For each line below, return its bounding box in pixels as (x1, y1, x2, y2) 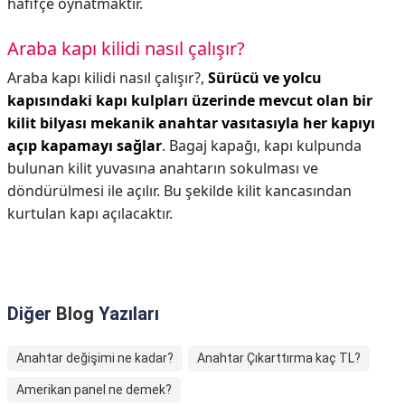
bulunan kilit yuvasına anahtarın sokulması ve (7, 158, 318, 178)
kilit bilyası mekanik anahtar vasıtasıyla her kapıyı (7, 113, 375, 133)
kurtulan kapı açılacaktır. (7, 203, 173, 223)
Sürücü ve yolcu (208, 68, 322, 88)
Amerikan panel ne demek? (16, 382, 172, 397)
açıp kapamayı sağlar (7, 136, 162, 155)
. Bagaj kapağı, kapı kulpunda (162, 136, 362, 155)
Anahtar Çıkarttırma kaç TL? (197, 351, 361, 365)
